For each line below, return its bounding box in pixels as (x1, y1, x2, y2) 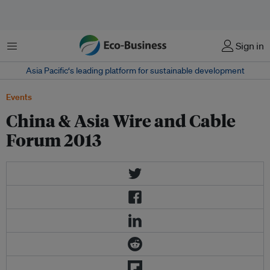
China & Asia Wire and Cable (6, 109, 236, 131)
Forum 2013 (6, 128, 101, 151)
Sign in (236, 40, 264, 52)
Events (6, 92, 32, 102)
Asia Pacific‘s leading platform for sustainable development (25, 65, 245, 76)
